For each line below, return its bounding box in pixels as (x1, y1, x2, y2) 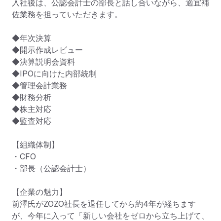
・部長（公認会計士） (12, 163, 91, 174)
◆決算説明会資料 (12, 57, 75, 67)
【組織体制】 (12, 140, 59, 150)
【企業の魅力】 (12, 187, 67, 197)
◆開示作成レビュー (12, 45, 83, 55)
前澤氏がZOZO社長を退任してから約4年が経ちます (12, 199, 196, 209)
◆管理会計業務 (12, 80, 67, 91)
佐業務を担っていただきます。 (12, 9, 122, 20)
